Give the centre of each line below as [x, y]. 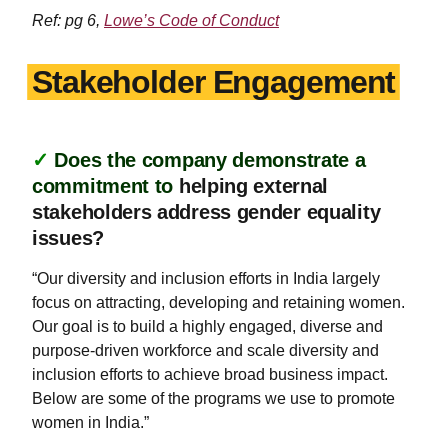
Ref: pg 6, [68, 20]
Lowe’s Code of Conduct [191, 20]
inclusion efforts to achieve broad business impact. [210, 374]
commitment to [105, 185]
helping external [253, 185]
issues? [68, 237]
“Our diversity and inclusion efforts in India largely [206, 278]
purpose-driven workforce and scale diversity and [205, 350]
